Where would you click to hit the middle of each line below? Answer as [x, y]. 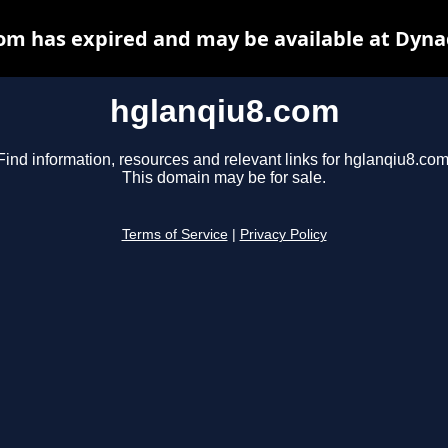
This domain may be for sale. [224, 178]
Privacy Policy [283, 235]
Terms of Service [174, 235]
